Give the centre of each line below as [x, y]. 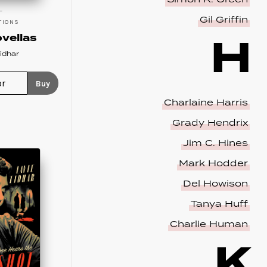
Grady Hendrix [210, 123]
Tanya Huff [219, 204]
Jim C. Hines [215, 144]
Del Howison [215, 184]
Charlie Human [209, 225]
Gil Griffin [223, 20]
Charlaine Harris [206, 103]
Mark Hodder [213, 164]
